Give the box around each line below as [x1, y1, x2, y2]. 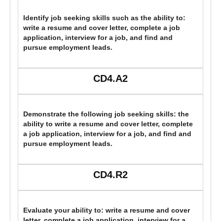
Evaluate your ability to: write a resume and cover [23, 207, 190, 215]
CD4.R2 [93, 169, 128, 181]
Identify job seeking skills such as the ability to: [23, 14, 185, 22]
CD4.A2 [93, 73, 128, 84]
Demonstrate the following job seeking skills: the [23, 110, 189, 118]
